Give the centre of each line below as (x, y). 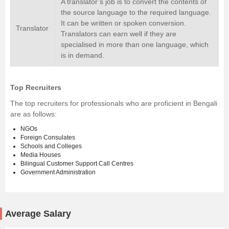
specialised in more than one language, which (135, 45)
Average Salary (38, 214)
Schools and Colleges (51, 146)
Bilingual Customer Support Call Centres (77, 164)
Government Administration (58, 173)
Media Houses (41, 155)
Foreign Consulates (48, 138)
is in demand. (83, 55)
